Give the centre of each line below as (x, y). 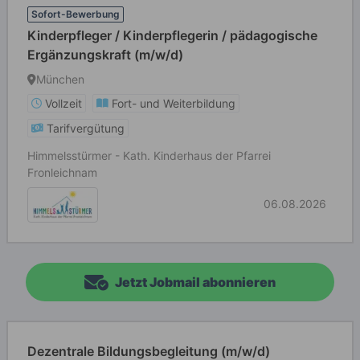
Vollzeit (63, 103)
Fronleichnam (62, 172)
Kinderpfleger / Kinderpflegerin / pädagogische (172, 35)
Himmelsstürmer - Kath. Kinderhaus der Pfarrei (149, 155)
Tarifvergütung (86, 128)
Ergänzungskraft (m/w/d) (105, 55)
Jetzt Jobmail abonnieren (195, 282)
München (60, 79)
